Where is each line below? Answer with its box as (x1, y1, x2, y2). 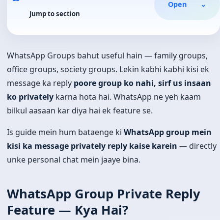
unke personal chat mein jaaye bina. (7, 154, 140, 165)
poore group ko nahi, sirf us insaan (74, 78, 211, 89)
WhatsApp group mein (124, 127, 212, 138)
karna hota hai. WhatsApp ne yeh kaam (54, 91, 201, 103)
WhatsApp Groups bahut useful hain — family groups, (7, 50, 208, 61)
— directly (177, 140, 217, 152)
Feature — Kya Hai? (7, 201, 128, 219)
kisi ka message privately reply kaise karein (7, 140, 177, 152)
